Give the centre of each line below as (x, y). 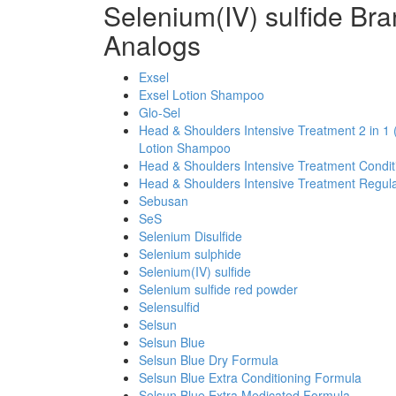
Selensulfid (169, 307)
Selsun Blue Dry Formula (209, 360)
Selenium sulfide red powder (218, 289)
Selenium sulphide (190, 254)
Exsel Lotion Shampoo (202, 95)
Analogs (152, 45)
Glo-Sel (160, 112)
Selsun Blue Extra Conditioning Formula (250, 377)
